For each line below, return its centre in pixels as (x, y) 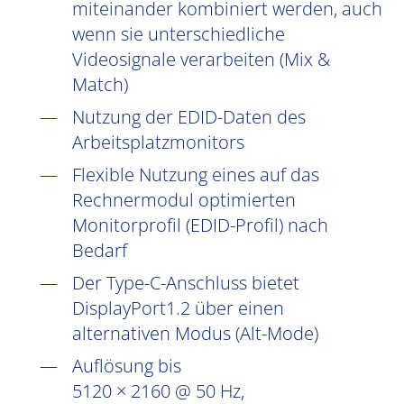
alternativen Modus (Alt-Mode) (195, 333)
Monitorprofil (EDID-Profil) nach (200, 225)
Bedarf (100, 250)
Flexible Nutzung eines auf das (196, 174)
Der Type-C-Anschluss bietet (186, 283)
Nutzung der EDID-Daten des (189, 117)
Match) (100, 84)
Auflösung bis (127, 366)
